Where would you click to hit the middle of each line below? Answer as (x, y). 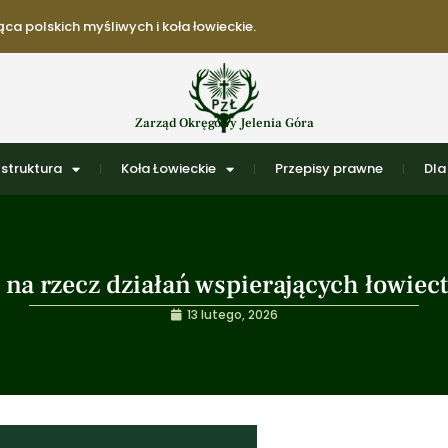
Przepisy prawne (328, 168)
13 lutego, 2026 (232, 314)
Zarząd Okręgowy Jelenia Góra (224, 123)
